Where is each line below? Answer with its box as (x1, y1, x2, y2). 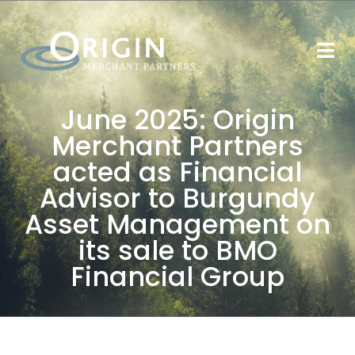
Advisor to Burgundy (40, 179, 315, 217)
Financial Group (71, 258, 284, 296)
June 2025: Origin (60, 101, 295, 139)
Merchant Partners (52, 127, 303, 165)
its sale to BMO (78, 231, 277, 269)
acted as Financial (53, 153, 302, 191)
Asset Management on (25, 205, 330, 243)
